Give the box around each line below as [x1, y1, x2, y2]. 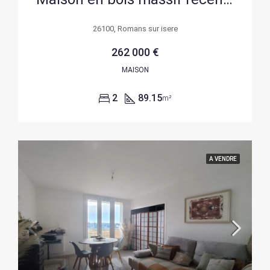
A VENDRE [209, 155, 237, 162]
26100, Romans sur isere [92, 24, 178, 33]
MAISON [121, 66, 149, 74]
